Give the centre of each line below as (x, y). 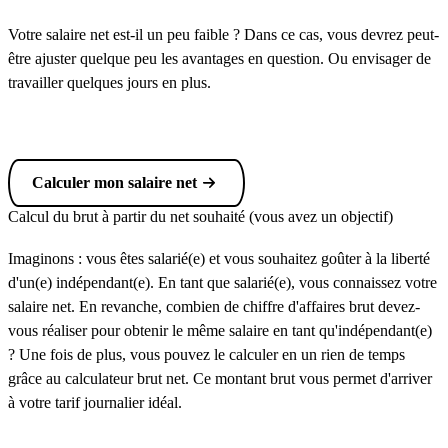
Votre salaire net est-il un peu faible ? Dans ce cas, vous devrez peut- (223, 34)
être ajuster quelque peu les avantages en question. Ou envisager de (219, 58)
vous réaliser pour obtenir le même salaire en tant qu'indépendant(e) (220, 330)
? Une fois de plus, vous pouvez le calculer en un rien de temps (206, 354)
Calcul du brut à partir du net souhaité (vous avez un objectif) (200, 216)
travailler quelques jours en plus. (109, 82)
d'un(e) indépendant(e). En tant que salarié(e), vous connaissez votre (222, 282)
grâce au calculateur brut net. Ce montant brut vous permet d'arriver (220, 378)
